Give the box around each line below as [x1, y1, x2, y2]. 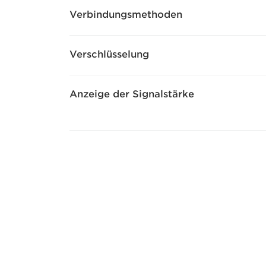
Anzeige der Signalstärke [69, 88, 194, 100]
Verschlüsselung [69, 49, 149, 61]
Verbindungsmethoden [69, 9, 182, 21]
